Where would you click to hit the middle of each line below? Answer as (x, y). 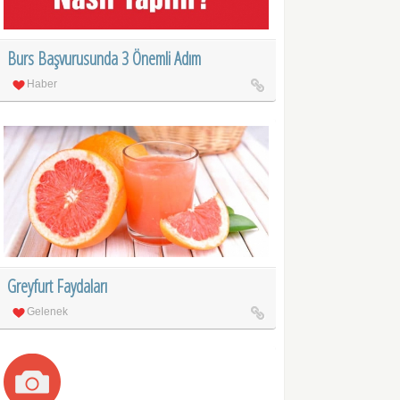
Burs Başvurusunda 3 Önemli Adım (104, 59)
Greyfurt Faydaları (58, 287)
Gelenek (48, 312)
